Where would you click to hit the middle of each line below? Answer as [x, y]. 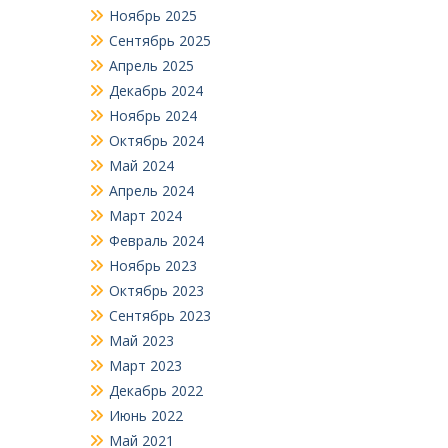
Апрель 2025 [151, 66]
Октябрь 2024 [156, 141]
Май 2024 [141, 166]
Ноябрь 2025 [152, 16]
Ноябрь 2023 [152, 266]
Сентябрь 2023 [159, 316]
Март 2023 [145, 366]
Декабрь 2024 [155, 91]
